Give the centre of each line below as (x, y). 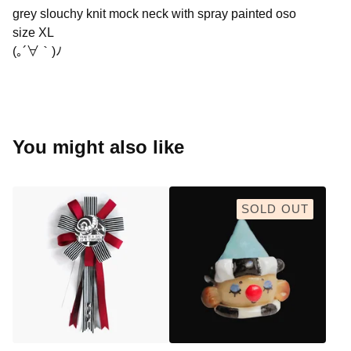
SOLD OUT (275, 209)
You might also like (98, 147)
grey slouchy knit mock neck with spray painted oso (154, 14)
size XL (33, 33)
